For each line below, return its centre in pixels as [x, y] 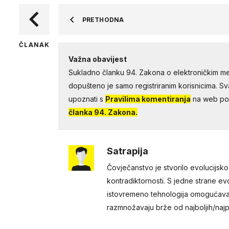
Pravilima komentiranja [148, 99]
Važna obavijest [97, 59]
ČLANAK [35, 45]
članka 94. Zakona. [103, 112]
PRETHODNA [103, 20]
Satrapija [127, 151]
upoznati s [87, 99]
